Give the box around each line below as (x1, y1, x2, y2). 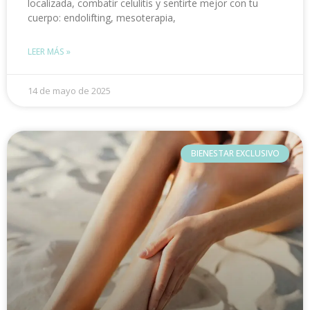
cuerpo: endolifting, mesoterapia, (28, 10, 176, 24)
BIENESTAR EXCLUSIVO (190, 147, 280, 159)
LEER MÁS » (28, 45, 71, 57)
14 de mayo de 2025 (28, 84, 111, 97)
